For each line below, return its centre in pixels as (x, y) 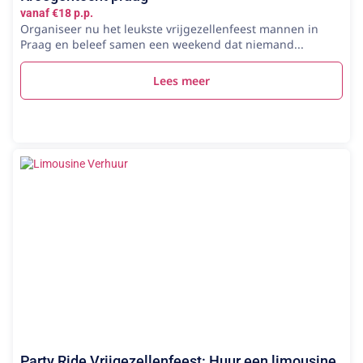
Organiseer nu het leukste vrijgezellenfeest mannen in (169, 29)
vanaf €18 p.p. (57, 13)
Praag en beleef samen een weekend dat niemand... (162, 44)
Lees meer (181, 81)
